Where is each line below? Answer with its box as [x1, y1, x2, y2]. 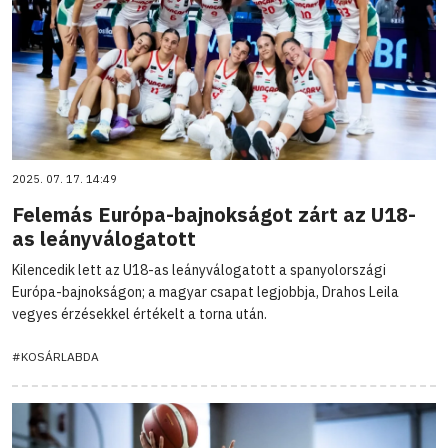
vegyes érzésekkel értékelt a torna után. [12, 304, 267, 323]
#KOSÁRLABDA [12, 348, 99, 364]
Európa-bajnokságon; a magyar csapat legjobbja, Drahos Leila [12, 282, 399, 301]
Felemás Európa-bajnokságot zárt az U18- [12, 200, 416, 228]
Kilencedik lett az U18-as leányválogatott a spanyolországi [12, 260, 386, 279]
